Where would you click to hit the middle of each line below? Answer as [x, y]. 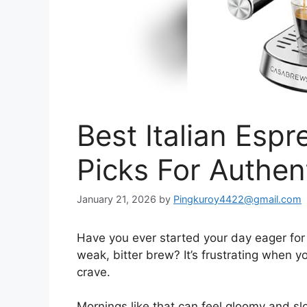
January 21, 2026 [116, 199]
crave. [94, 272]
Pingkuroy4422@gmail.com [237, 199]
